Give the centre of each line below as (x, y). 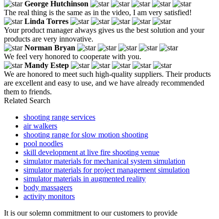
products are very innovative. (49, 39)
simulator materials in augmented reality (85, 178)
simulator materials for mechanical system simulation (104, 161)
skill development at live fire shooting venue (91, 152)
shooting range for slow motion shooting (86, 134)
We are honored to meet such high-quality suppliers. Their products (107, 74)
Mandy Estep (47, 65)
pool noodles (43, 143)
